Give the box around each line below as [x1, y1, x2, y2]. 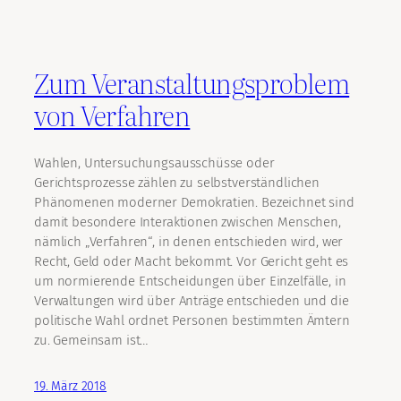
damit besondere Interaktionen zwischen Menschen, [34, 213, 341, 230]
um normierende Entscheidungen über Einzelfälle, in [34, 272, 346, 289]
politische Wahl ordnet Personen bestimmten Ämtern [34, 311, 350, 328]
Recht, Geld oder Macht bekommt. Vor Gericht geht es [34, 252, 349, 269]
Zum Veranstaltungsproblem [34, 63, 350, 103]
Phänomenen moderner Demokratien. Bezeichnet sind [34, 193, 354, 210]
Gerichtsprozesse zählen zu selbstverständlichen [34, 174, 320, 191]
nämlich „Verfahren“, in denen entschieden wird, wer [34, 233, 344, 250]
